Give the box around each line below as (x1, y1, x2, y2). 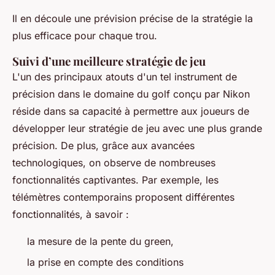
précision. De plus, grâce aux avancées (12, 139, 195, 152)
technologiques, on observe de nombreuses (12, 157, 215, 169)
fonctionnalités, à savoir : (12, 208, 135, 221)
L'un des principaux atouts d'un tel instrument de (12, 71, 237, 83)
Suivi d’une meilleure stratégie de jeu (12, 53, 206, 69)
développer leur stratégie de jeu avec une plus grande (12, 122, 262, 135)
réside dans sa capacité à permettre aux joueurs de (12, 105, 249, 118)
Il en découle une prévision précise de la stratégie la (12, 12, 253, 25)
